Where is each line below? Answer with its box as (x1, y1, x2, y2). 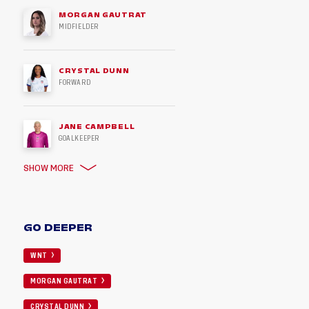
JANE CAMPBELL (59, 121, 135, 132)
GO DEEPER (23, 219, 93, 235)
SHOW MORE (23, 164, 74, 173)
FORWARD (59, 79, 91, 86)
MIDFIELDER (59, 23, 99, 30)
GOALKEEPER (59, 135, 99, 142)
